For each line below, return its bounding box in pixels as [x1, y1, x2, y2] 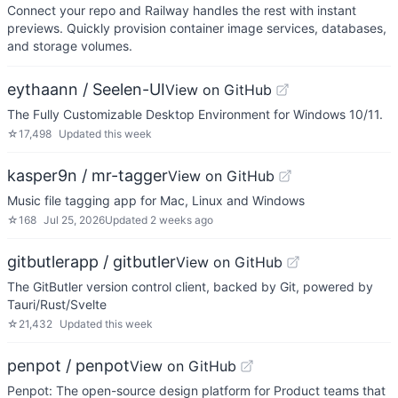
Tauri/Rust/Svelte [7, 297, 107, 312]
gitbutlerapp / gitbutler [7, 252, 176, 271]
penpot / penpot [7, 356, 130, 375]
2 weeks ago [150, 213, 213, 227]
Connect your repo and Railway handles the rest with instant [7, 3, 356, 18]
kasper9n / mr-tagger [7, 166, 168, 185]
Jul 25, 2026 [44, 213, 105, 227]
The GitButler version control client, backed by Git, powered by [7, 279, 373, 294]
